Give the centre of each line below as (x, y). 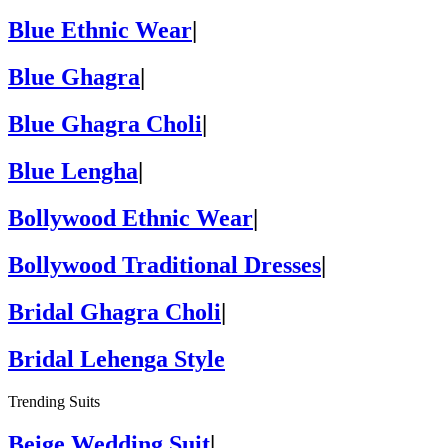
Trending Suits (54, 401)
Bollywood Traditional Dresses (164, 265)
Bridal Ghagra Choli (114, 311)
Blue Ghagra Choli (105, 124)
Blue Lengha (73, 171)
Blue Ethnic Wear (100, 30)
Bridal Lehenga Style (116, 358)
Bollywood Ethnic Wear (130, 218)
